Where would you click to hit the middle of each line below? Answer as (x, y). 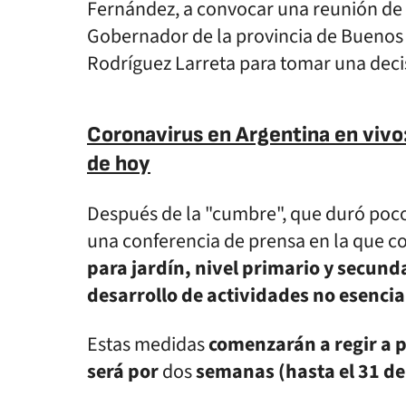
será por (123, 372)
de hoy (119, 164)
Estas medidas (148, 344)
